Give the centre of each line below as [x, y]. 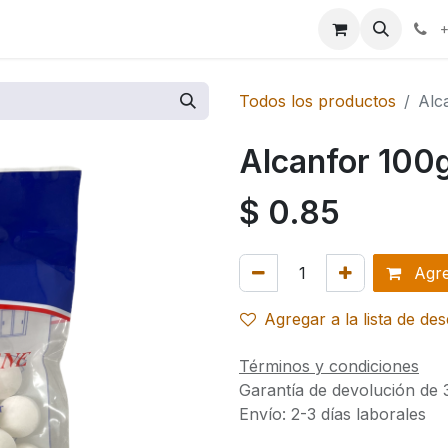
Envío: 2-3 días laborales [332, 414]
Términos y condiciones [329, 366]
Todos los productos [317, 101]
